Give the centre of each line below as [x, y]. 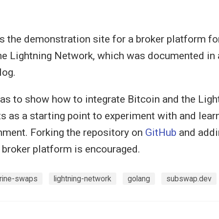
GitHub [161, 132]
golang [139, 179]
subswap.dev [189, 179]
